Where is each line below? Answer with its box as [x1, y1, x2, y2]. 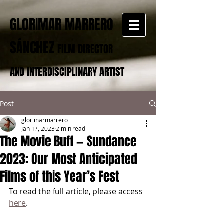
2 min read [56, 125, 85, 132]
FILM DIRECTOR [57, 41, 113, 56]
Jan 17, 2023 [21, 125, 54, 132]
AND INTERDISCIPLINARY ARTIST [10, 64, 124, 79]
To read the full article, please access [9, 186, 145, 197]
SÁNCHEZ [10, 37, 54, 57]
